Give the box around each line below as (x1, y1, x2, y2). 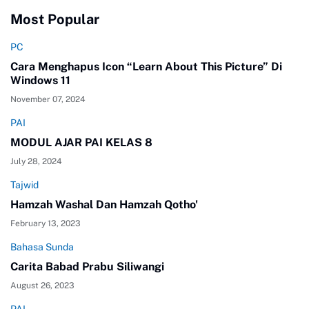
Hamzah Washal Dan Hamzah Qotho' (10, 197, 198, 211)
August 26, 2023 (10, 280, 74, 290)
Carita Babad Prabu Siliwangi (10, 259, 164, 273)
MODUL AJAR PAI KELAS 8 (10, 135, 152, 149)
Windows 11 (10, 73, 70, 87)
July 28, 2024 (10, 156, 62, 166)
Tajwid (10, 179, 39, 190)
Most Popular (10, 10, 99, 28)
